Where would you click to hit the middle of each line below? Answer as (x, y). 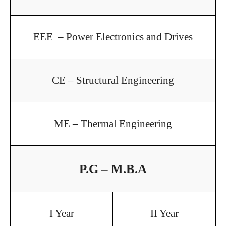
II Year (164, 213)
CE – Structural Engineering (113, 80)
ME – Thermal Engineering (113, 123)
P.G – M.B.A (113, 168)
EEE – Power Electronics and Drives (113, 37)
